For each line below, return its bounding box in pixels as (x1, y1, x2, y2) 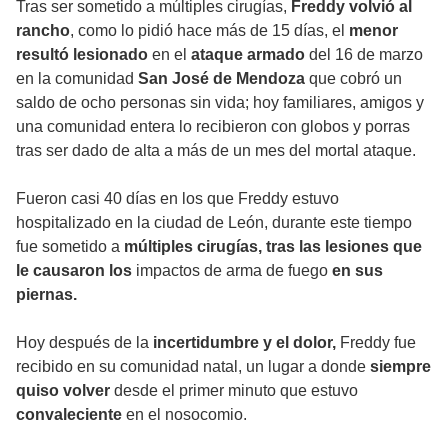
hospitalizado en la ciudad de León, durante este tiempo (16, 213, 412, 231)
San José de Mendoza (134, 69, 305, 87)
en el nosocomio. (126, 405, 247, 423)
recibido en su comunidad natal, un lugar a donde (16, 357, 370, 375)
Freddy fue (336, 333, 416, 351)
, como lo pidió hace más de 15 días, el (70, 21, 345, 39)
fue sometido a (16, 237, 120, 255)
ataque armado (191, 45, 305, 63)
